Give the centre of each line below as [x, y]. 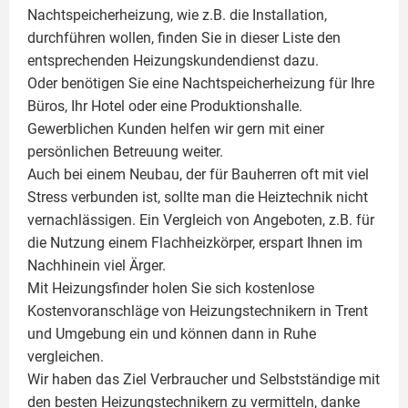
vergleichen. [66, 357]
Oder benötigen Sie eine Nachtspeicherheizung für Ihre [201, 84]
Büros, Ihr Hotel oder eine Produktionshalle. [165, 107]
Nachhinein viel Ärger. [97, 266]
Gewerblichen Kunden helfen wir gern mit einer [176, 129]
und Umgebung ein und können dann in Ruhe [172, 334]
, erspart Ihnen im [307, 243]
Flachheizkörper [202, 243]
